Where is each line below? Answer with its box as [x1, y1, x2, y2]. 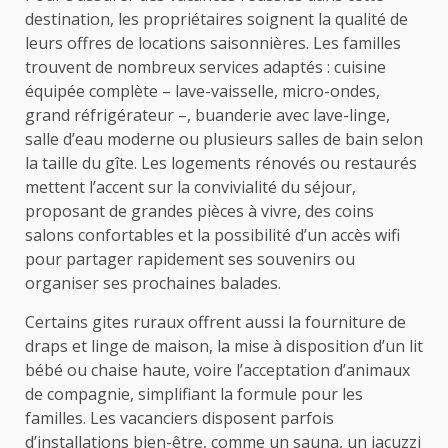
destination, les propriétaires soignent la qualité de [25, 8, 408, 31]
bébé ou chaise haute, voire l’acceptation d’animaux [25, 359, 410, 382]
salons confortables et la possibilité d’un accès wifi [25, 224, 400, 247]
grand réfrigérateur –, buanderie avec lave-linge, [25, 104, 390, 127]
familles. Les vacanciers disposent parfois [25, 407, 334, 430]
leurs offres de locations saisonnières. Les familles [25, 32, 401, 55]
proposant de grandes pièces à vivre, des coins [25, 200, 374, 223]
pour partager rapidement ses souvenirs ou [25, 248, 355, 271]
